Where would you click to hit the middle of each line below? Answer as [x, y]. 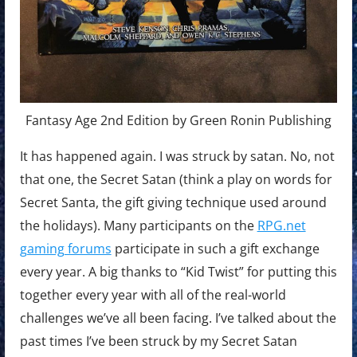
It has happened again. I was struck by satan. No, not [177, 157]
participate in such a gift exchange [215, 249]
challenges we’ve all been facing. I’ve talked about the [178, 318]
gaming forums [65, 249]
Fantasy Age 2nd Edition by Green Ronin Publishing [178, 121]
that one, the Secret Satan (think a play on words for [176, 180]
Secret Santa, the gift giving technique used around [173, 203]
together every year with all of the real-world [153, 295]
